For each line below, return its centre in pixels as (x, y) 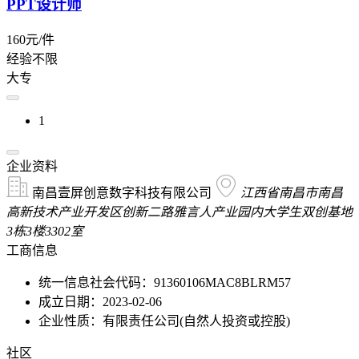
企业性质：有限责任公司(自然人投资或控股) (164, 321)
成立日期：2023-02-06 (100, 301)
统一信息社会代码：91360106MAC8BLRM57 (165, 282)
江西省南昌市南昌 (292, 192)
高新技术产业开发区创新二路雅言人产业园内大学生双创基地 (179, 212)
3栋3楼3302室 (45, 231)
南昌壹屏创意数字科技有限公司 (122, 192)
